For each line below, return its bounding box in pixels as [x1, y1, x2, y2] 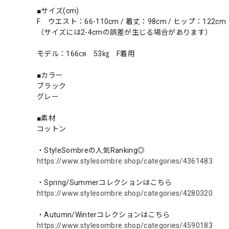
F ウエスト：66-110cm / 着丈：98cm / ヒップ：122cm [37, 17, 226, 26]
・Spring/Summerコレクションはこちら [37, 178, 172, 187]
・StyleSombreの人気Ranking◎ [37, 146, 145, 154]
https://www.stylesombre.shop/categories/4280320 [37, 189, 213, 197]
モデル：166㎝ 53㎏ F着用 [37, 49, 135, 58]
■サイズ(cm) [37, 6, 79, 15]
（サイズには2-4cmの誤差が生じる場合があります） [37, 28, 213, 36]
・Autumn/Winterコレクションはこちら [37, 210, 170, 219]
